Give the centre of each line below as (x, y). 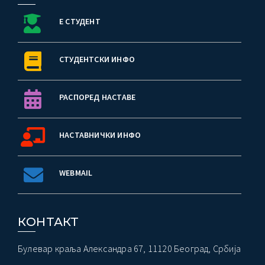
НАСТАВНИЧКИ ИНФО (100, 135)
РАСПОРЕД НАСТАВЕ (98, 97)
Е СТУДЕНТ (80, 21)
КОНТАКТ (49, 222)
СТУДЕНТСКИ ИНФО (97, 59)
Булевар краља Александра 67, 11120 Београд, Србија (129, 248)
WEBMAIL (76, 172)
